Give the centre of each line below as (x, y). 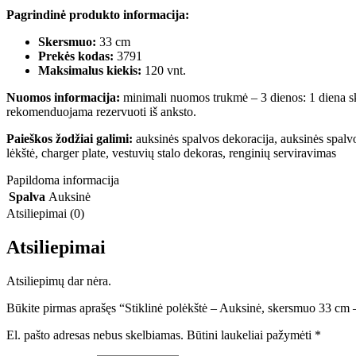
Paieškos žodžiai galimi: (70, 138)
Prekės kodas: (76, 56)
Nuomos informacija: (63, 97)
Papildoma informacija (63, 180)
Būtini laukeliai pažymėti (251, 335)
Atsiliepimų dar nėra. (59, 281)
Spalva (27, 196)
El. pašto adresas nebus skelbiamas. (95, 335)
